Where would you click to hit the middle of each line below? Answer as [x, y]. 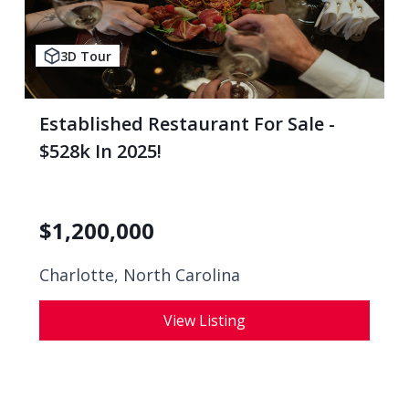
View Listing [204, 320]
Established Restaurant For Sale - [187, 124]
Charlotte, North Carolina [140, 275]
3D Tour [86, 56]
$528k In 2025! [100, 151]
